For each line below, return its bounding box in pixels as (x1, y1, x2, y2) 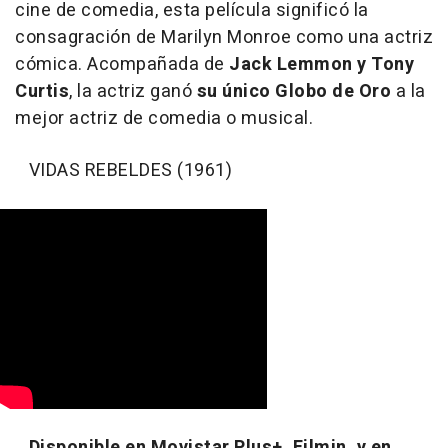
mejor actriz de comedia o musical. (15, 105, 313, 133)
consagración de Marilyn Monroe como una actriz (15, 24, 433, 52)
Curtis (15, 78, 69, 106)
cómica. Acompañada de (15, 51, 225, 79)
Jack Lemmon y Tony (224, 51, 414, 79)
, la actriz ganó (69, 78, 197, 106)
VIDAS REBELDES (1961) (15, 157, 232, 185)
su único (196, 78, 271, 106)
